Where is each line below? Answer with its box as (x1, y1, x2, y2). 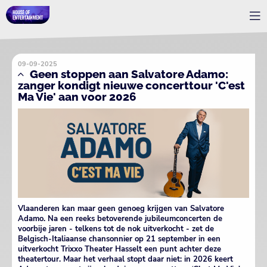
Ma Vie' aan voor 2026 (18, 90, 136, 103)
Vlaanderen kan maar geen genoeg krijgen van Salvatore (18, 203, 224, 214)
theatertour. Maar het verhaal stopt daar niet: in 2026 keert (18, 253, 233, 265)
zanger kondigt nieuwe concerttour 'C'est (18, 79, 245, 92)
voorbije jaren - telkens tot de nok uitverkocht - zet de (18, 223, 214, 234)
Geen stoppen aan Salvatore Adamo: (29, 67, 228, 80)
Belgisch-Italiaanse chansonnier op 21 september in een (18, 233, 221, 244)
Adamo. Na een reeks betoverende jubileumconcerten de (18, 213, 222, 224)
